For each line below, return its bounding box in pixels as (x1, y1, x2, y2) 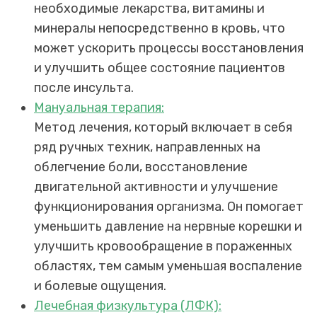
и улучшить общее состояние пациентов (34, 60, 285, 76)
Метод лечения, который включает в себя (34, 120, 292, 135)
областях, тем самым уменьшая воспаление (34, 258, 302, 274)
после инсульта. (34, 80, 134, 96)
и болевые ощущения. (34, 278, 166, 294)
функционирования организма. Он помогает (34, 199, 304, 214)
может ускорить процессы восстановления (34, 40, 304, 56)
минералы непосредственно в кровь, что (34, 21, 285, 36)
